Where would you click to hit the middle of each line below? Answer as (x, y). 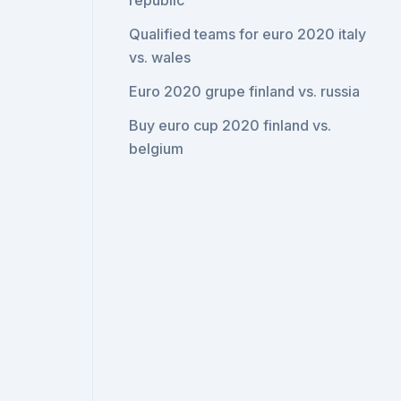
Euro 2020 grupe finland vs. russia (245, 91)
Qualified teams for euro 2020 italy (248, 34)
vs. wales (160, 57)
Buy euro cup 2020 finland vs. (230, 125)
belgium (157, 149)
